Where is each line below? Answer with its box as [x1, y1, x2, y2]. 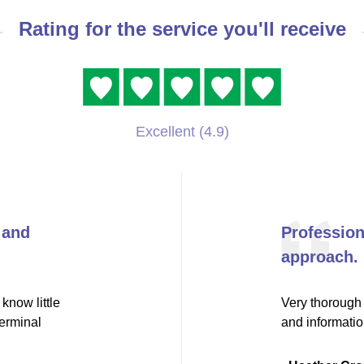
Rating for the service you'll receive [18, 18, 346, 40]
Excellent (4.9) [135, 123, 229, 140]
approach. [280, 248, 358, 266]
